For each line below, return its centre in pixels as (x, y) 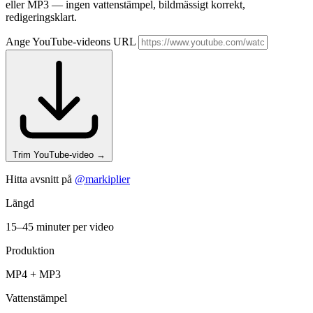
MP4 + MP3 (33, 275)
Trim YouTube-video (54, 155)
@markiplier (102, 180)
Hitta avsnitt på (40, 180)
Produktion (30, 251)
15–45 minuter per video (60, 227)
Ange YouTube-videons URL (72, 42)
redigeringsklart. (41, 17)
